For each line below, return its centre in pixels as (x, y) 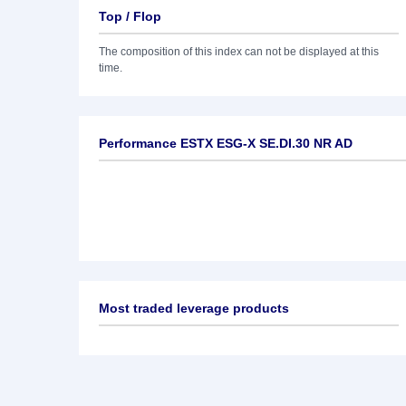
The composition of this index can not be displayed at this (239, 52)
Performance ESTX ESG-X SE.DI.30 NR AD (226, 143)
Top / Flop (130, 16)
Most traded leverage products (194, 308)
